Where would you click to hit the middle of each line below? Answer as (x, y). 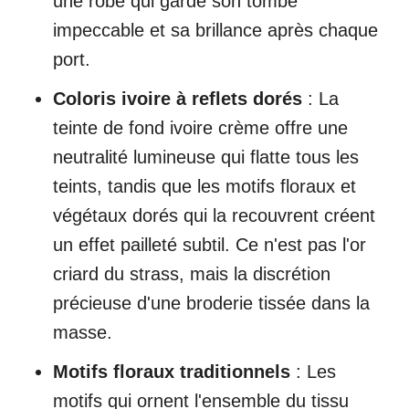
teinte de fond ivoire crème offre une (200, 127)
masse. (83, 332)
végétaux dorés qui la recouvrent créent (214, 215)
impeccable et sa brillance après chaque (215, 30)
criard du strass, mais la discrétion (192, 273)
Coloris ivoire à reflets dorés (178, 98)
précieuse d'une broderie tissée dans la (211, 303)
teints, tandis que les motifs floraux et (204, 186)
